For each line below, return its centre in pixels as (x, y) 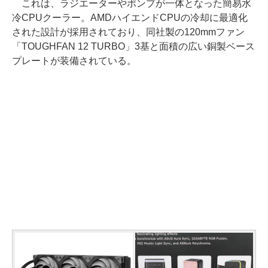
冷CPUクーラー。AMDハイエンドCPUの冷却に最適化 (130, 17)
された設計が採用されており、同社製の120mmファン (128, 32)
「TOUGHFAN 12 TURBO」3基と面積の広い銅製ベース (133, 46)
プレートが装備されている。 (74, 60)
